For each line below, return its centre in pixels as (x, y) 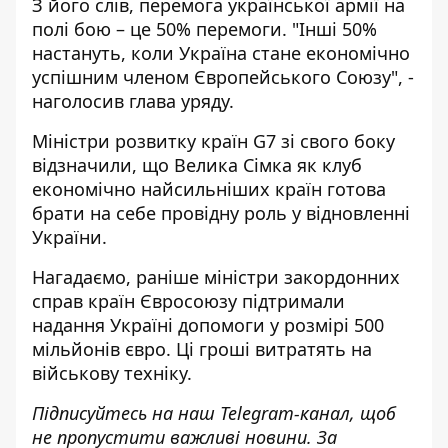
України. (69, 237)
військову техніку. (112, 373)
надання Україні (102, 325)
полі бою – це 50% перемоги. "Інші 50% (204, 29)
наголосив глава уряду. (133, 101)
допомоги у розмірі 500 (281, 325)
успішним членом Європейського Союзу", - (223, 77)
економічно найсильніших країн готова (209, 189)
